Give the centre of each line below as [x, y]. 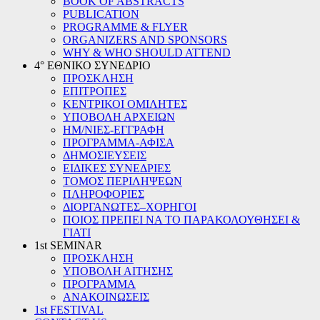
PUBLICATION [101, 14]
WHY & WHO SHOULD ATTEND [147, 52]
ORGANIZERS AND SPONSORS [145, 40]
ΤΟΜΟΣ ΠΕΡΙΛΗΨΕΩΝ [122, 181]
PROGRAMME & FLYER [125, 27]
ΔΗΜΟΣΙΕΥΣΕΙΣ [105, 155]
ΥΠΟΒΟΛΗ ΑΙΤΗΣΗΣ [118, 271]
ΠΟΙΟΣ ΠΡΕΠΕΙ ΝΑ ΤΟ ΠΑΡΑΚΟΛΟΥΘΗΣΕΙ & [181, 220]
